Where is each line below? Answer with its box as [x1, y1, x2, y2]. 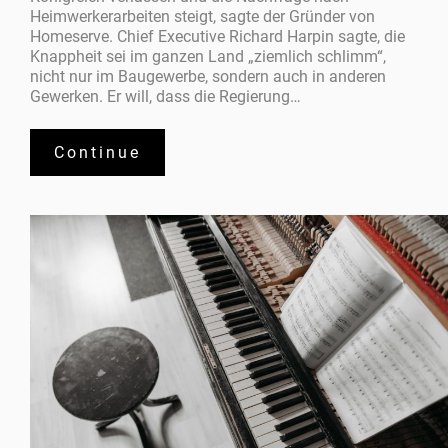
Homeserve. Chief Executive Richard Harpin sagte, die [30, 26, 406, 46]
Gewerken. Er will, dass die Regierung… [30, 86, 302, 106]
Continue [54, 143, 142, 163]
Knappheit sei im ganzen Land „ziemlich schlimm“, [30, 46, 387, 66]
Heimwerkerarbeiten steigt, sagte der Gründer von [30, 6, 376, 26]
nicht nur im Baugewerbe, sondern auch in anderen [30, 66, 387, 86]
